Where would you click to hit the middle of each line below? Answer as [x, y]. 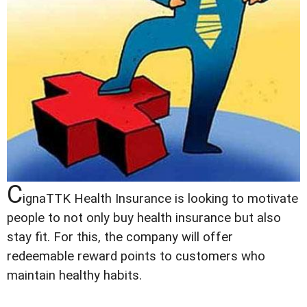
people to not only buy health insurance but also [144, 218]
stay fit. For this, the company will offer [120, 237]
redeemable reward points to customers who [136, 256]
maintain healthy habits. [74, 275]
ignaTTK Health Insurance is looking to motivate [160, 198]
